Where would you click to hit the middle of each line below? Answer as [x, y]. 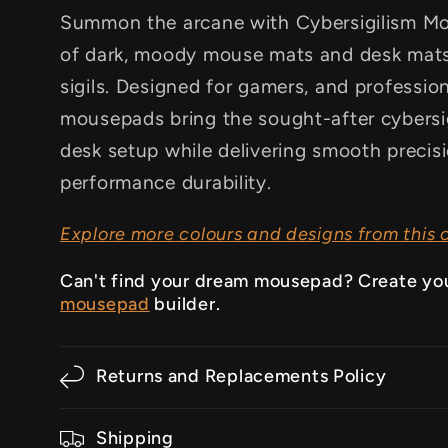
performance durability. [166, 183]
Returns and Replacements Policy [241, 376]
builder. [185, 304]
